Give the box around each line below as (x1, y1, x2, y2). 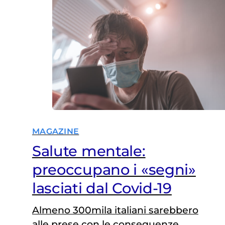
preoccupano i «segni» (32, 160, 196, 178)
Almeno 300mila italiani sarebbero (32, 204, 198, 216)
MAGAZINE (32, 126, 79, 136)
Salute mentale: (32, 142, 146, 160)
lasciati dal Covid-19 (32, 179, 172, 197)
